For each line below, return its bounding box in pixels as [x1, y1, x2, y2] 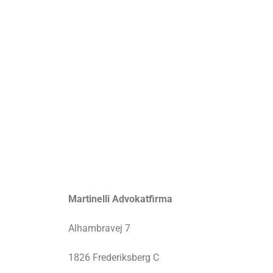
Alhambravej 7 [68, 222, 130, 235]
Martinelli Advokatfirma [68, 193, 172, 205]
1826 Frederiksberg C [68, 252, 159, 264]
